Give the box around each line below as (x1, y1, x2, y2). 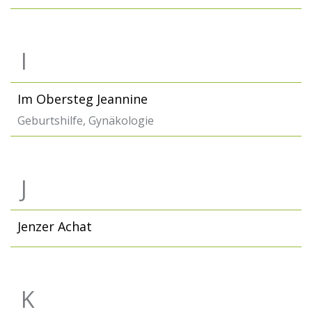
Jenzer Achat (17, 218, 92, 235)
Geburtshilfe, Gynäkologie (17, 113, 154, 128)
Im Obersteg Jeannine (17, 91, 148, 107)
